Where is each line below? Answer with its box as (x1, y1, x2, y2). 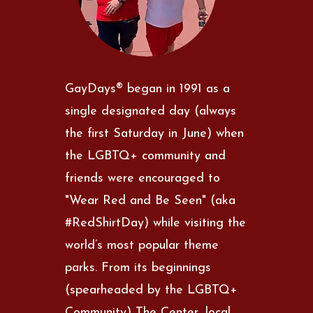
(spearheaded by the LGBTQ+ (65, 283, 238, 297)
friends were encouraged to (65, 171, 221, 185)
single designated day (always (65, 104, 237, 118)
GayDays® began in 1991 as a (65, 82, 231, 96)
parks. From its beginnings (65, 261, 212, 275)
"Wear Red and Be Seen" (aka (65, 194, 236, 208)
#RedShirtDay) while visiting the (65, 216, 247, 230)
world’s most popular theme (65, 238, 219, 252)
